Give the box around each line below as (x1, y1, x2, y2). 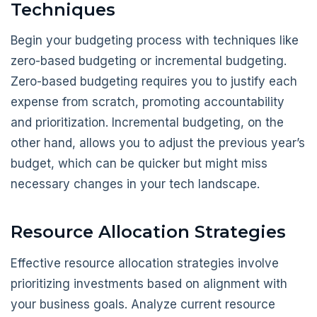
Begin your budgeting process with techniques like (11, 33, 299, 48)
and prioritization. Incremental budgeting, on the (11, 115, 284, 130)
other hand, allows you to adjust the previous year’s (11, 136, 305, 151)
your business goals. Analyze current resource (11, 296, 275, 311)
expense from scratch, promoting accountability (11, 95, 284, 110)
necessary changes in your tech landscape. (11, 177, 260, 192)
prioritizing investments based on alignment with (11, 276, 287, 291)
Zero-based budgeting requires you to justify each (11, 74, 297, 89)
